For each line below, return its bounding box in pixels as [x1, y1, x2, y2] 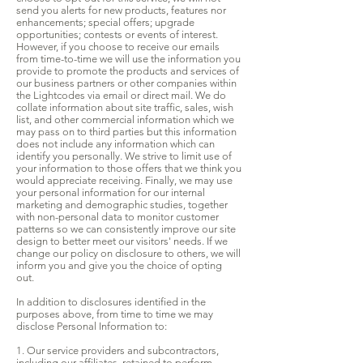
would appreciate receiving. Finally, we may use [16, 174, 233, 187]
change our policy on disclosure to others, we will [16, 247, 241, 260]
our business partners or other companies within [16, 77, 237, 90]
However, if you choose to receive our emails [16, 41, 220, 53]
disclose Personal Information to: [16, 320, 167, 333]
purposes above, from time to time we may [16, 308, 213, 321]
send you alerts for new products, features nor [16, 4, 226, 17]
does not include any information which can [16, 138, 215, 151]
